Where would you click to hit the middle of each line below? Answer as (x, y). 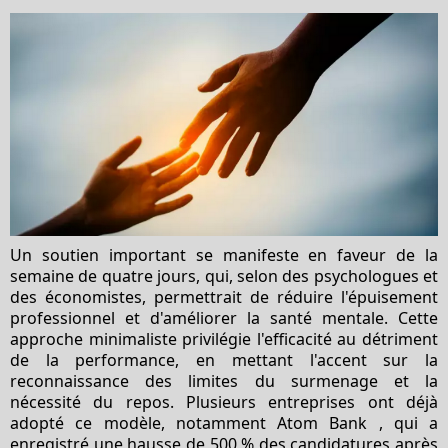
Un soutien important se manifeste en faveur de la (224, 254)
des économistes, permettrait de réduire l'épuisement (224, 296)
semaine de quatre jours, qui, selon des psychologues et (224, 275)
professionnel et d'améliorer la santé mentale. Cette (224, 317)
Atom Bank (322, 422)
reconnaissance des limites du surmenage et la (224, 380)
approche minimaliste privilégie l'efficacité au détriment (224, 338)
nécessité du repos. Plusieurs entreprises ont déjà (224, 401)
